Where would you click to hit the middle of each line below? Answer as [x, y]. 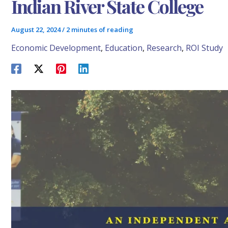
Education [124, 48]
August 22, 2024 [37, 30]
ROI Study [204, 48]
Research [164, 48]
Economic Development [56, 48]
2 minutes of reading [100, 30]
